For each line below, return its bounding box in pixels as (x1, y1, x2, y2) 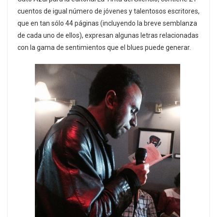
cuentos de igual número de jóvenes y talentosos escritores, (17, 7, 200, 15)
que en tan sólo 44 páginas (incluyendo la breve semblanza (17, 19, 197, 27)
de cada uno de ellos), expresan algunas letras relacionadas (17, 31, 199, 39)
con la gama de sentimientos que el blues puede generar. (17, 43, 191, 51)
